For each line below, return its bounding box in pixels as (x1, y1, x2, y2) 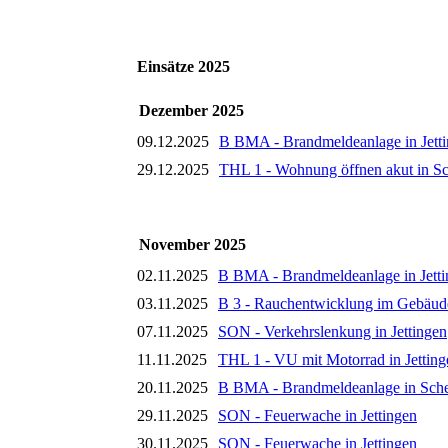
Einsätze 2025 (137, 58, 230, 75)
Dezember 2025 (139, 102, 244, 120)
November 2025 (139, 236, 246, 254)
